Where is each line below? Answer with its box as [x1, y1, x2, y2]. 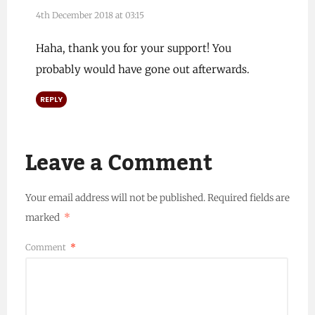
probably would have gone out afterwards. [35, 62, 250, 76]
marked [25, 211, 62, 224]
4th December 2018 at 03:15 [35, 9, 144, 20]
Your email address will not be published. [25, 191, 205, 204]
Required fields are [207, 191, 290, 204]
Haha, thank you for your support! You [35, 41, 231, 55]
